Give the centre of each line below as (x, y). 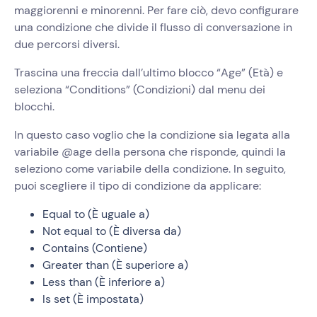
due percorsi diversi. (67, 45)
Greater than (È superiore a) (115, 265)
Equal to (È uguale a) (96, 214)
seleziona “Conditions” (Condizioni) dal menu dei (140, 90)
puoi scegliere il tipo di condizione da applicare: (138, 186)
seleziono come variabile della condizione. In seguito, (150, 169)
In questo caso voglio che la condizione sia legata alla (152, 135)
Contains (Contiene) (95, 248)
